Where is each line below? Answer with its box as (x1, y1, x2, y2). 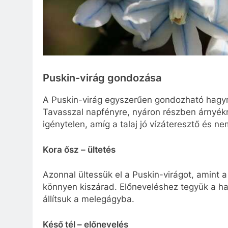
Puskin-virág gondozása (43, 71, 161, 84)
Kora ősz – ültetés (43, 144, 116, 155)
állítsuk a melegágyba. (43, 194, 134, 205)
